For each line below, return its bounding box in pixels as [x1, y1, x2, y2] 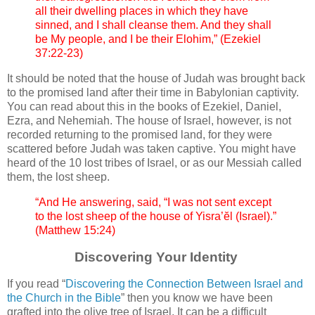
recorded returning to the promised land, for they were [7, 129, 272, 141]
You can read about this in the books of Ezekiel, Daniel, [7, 101, 281, 113]
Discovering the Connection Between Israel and [65, 277, 303, 290]
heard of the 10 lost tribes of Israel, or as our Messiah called [7, 157, 302, 169]
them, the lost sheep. [7, 171, 110, 184]
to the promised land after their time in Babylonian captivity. [7, 86, 299, 99]
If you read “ [7, 277, 65, 290]
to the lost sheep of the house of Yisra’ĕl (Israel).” [35, 210, 276, 223]
